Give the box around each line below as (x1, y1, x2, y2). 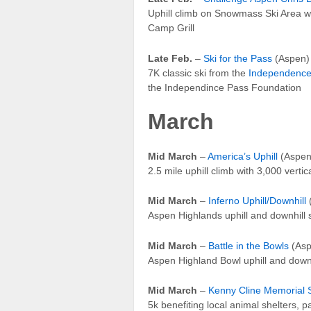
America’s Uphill (208, 150, 278, 162)
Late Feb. (148, 52, 192, 64)
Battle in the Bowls (208, 239, 289, 251)
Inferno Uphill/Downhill (208, 195, 306, 207)
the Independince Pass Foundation (148, 81, 301, 93)
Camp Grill (148, 22, 194, 34)
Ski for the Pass (203, 52, 272, 64)
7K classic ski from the (148, 67, 249, 78)
